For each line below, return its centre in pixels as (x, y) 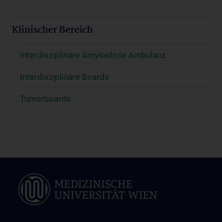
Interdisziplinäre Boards (64, 77)
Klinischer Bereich (52, 30)
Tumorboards (45, 99)
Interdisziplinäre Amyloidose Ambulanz (93, 55)
